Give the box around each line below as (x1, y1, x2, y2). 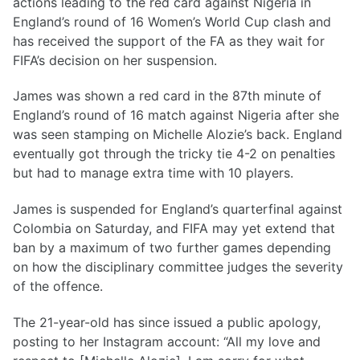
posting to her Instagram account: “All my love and (13, 333, 321, 350)
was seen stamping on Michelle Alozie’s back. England (13, 126, 342, 143)
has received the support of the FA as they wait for (13, 32, 325, 49)
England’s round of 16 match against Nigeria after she (13, 107, 339, 124)
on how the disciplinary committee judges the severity (13, 259, 343, 276)
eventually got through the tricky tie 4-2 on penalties (13, 145, 335, 162)
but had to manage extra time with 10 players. (13, 165, 293, 182)
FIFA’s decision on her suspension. (13, 51, 217, 68)
